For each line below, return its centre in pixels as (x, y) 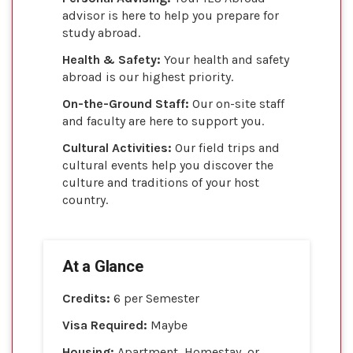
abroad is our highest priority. (148, 76)
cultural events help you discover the (168, 165)
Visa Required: (106, 325)
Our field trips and (226, 147)
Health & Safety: (111, 59)
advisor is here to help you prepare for (171, 15)
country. (85, 199)
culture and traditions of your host (161, 182)
